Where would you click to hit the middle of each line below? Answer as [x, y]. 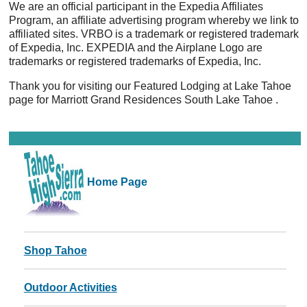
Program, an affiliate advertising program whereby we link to [154, 20]
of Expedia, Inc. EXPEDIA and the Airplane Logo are [136, 48]
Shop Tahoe [55, 250]
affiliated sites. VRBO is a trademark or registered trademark [154, 34]
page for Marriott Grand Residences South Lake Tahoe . [144, 100]
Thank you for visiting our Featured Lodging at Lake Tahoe [150, 86]
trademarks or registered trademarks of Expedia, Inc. [135, 61]
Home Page [115, 182]
